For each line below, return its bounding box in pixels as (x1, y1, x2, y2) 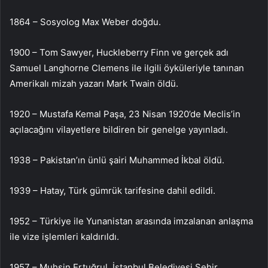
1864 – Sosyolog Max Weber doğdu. (10, 16, 161, 28)
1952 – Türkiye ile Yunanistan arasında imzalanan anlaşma (10, 215, 253, 227)
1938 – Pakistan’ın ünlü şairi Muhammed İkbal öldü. (10, 154, 224, 166)
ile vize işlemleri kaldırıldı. (10, 230, 119, 242)
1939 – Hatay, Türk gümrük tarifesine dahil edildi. (10, 184, 215, 196)
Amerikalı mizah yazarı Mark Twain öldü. (10, 77, 178, 89)
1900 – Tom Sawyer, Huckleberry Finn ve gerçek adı (10, 46, 229, 58)
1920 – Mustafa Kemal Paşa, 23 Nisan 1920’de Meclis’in (10, 108, 240, 120)
